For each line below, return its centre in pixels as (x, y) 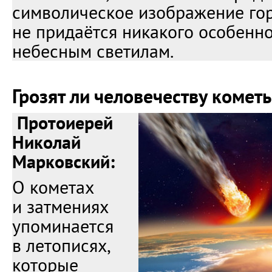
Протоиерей (65, 123)
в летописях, (61, 245)
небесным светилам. (93, 51)
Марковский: (63, 161)
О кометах (53, 187)
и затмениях (60, 206)
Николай (46, 142)
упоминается (63, 226)
